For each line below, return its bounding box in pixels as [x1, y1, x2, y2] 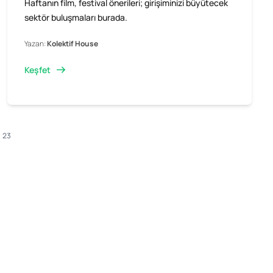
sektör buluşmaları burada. [24, 11, 127, 23]
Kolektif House [46, 38, 98, 49]
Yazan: [24, 38, 47, 49]
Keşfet [24, 63, 51, 76]
